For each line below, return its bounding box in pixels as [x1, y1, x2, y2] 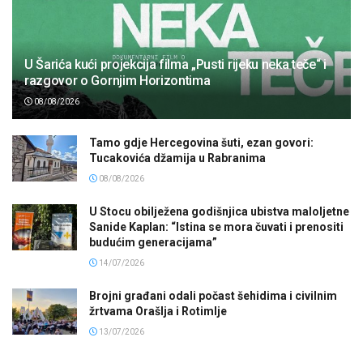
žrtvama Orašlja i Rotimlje [89, 304, 227, 318]
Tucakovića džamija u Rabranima [89, 151, 266, 164]
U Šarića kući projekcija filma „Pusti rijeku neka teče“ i [24, 56, 327, 72]
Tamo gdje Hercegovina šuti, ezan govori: [89, 135, 314, 149]
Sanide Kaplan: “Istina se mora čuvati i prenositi [89, 220, 344, 233]
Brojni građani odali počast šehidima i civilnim [89, 288, 337, 302]
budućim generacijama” [89, 235, 217, 249]
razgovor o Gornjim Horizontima [24, 72, 211, 88]
